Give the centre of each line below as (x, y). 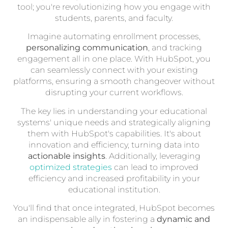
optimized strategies (71, 167)
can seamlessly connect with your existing (114, 70)
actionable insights (66, 156)
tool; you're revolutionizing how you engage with (114, 7)
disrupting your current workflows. (114, 93)
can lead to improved (155, 167)
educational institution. (114, 189)
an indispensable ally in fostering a (87, 219)
